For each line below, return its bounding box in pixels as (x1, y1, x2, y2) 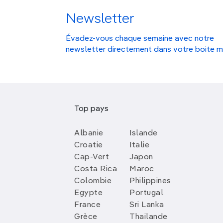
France (74, 201, 101, 209)
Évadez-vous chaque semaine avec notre (66, 34, 214, 43)
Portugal (129, 189, 163, 197)
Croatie (74, 141, 103, 149)
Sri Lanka (129, 201, 164, 209)
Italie (129, 141, 149, 149)
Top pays (74, 105, 109, 113)
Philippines (129, 177, 171, 185)
